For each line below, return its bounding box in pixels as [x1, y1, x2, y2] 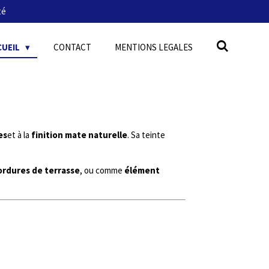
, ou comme [80, 165, 124, 176]
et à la [7, 129, 31, 141]
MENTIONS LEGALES [115, 41, 193, 53]
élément [124, 165, 160, 176]
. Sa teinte [127, 129, 165, 141]
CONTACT [53, 41, 91, 53]
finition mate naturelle [31, 129, 127, 141]
